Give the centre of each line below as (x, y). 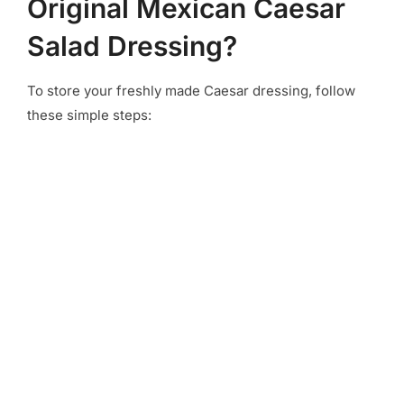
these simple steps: (89, 115)
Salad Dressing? (132, 46)
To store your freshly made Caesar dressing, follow (191, 90)
